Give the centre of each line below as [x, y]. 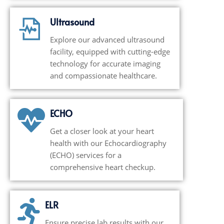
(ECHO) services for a [86, 155]
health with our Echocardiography [108, 143]
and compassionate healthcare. [103, 75]
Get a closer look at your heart [102, 131]
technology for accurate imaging [105, 63]
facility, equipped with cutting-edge [110, 51]
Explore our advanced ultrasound [107, 39]
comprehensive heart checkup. [103, 167]
